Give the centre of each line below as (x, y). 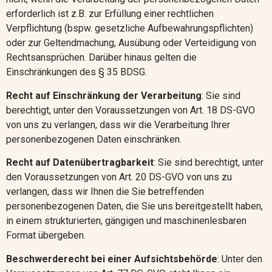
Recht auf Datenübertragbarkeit (80, 163)
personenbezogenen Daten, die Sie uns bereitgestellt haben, (134, 206)
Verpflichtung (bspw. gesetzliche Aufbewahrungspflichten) (130, 29)
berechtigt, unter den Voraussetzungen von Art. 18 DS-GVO (131, 110)
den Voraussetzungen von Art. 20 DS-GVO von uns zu (119, 177)
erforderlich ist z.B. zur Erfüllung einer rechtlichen (110, 14)
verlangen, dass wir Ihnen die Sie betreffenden (105, 192)
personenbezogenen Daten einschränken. (94, 139)
